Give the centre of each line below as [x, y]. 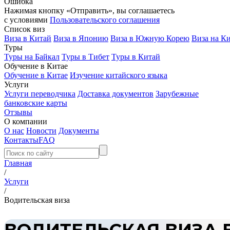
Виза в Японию [81, 38]
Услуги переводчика [40, 94]
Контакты [21, 140]
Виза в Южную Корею [150, 38]
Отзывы [18, 112]
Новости [41, 131]
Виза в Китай [28, 38]
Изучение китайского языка [119, 75]
